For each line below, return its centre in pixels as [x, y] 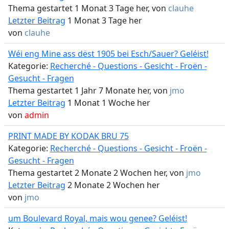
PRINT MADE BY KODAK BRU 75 [68, 136]
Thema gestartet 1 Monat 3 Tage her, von [88, 8]
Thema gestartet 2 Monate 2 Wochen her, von [97, 173]
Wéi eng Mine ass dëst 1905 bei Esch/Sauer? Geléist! [108, 54]
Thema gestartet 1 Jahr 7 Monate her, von [89, 90]
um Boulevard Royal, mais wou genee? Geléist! [97, 218]
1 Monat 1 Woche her [108, 103]
